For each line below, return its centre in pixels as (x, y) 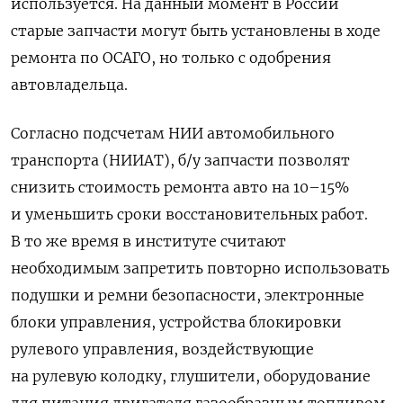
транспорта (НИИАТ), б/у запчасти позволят (180, 160)
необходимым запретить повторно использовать (200, 268)
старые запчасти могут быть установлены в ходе (196, 30)
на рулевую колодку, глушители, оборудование (191, 376)
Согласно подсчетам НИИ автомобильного (173, 133)
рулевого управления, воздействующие (162, 349)
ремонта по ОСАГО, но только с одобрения (171, 57)
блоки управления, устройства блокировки (176, 322)
